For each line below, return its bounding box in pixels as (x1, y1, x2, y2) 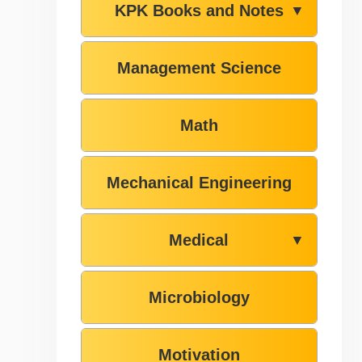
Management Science (116, 59, 281, 77)
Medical (169, 231, 229, 249)
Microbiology (148, 288, 250, 306)
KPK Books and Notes (114, 2, 284, 19)
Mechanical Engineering (106, 174, 292, 192)
